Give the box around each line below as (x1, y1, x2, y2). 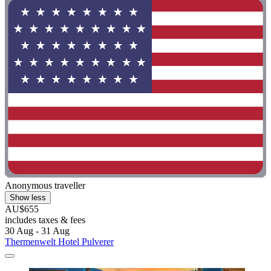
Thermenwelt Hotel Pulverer (5, 237, 114, 247)
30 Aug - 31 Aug (5, 226, 70, 237)
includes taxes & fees (5, 215, 85, 226)
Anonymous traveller (5, 180, 85, 191)
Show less (10, 193, 46, 203)
